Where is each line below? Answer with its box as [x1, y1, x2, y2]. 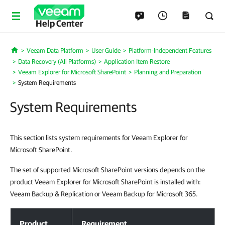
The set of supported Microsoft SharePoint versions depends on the [10, 166, 205, 174]
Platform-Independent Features [128, 47, 211, 54]
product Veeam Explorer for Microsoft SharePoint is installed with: [10, 178, 201, 186]
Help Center [35, 18, 83, 29]
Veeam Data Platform [26, 47, 83, 54]
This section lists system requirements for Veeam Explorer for [10, 134, 188, 142]
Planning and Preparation [134, 68, 201, 76]
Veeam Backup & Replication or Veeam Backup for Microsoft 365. [10, 190, 198, 198]
